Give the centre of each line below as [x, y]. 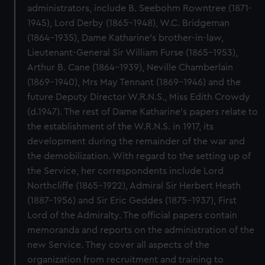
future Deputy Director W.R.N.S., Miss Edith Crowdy [139, 97]
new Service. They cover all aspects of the [119, 245]
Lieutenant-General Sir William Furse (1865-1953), [133, 53]
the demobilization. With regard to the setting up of [139, 156]
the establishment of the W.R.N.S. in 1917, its [121, 127]
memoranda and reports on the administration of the [141, 230]
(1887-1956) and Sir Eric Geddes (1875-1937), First [132, 201]
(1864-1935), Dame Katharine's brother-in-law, [126, 38]
